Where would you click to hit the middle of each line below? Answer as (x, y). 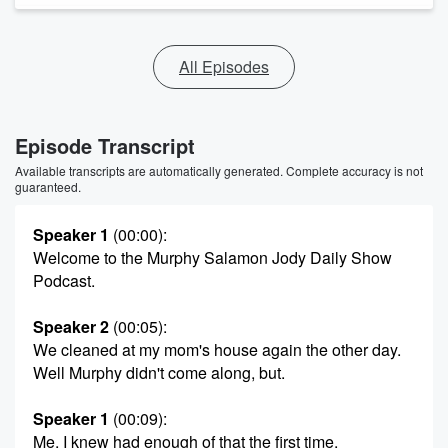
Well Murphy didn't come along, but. (159, 372)
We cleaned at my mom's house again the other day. (217, 349)
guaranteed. (48, 186)
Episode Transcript (105, 145)
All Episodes (224, 66)
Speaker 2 (71, 326)
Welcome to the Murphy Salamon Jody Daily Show (212, 257)
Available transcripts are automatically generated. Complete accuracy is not (219, 170)
